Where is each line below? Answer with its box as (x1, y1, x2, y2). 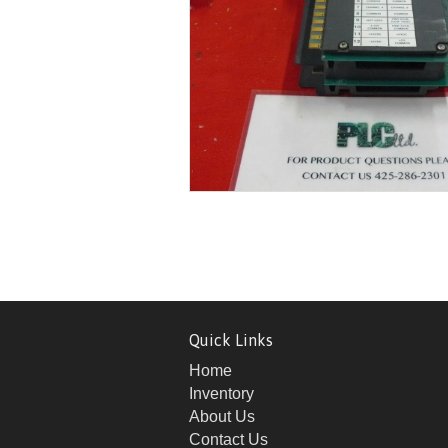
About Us (189, 408, 255, 425)
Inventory (189, 385, 254, 402)
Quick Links (189, 331, 273, 349)
